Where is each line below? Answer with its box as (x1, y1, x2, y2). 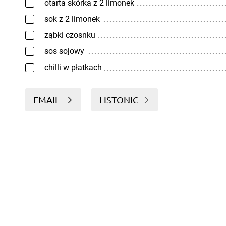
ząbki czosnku (44, 30, 95, 40)
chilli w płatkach (44, 63, 102, 72)
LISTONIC (99, 94, 138, 105)
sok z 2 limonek (44, 14, 100, 24)
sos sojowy (44, 46, 84, 56)
